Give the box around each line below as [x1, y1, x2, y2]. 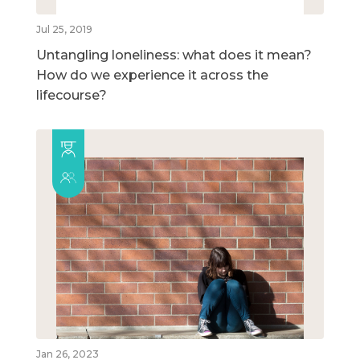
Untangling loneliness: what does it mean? [36, 47, 312, 63]
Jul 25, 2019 [36, 22, 92, 35]
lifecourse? [36, 87, 107, 103]
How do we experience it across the [36, 67, 268, 83]
